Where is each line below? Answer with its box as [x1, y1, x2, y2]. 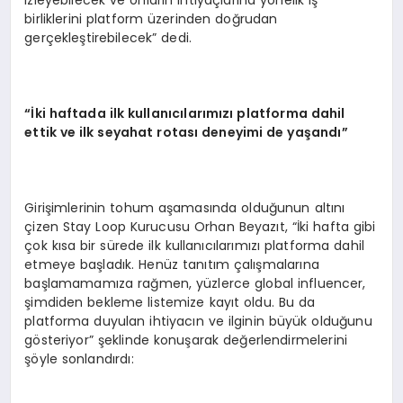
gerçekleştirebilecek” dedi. [24, 28, 193, 47]
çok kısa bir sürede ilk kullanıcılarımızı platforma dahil [24, 236, 365, 255]
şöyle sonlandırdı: [24, 349, 134, 368]
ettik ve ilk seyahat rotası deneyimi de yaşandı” [24, 122, 348, 141]
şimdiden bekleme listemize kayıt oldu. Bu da [24, 292, 316, 311]
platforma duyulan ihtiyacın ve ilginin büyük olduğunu [24, 311, 372, 330]
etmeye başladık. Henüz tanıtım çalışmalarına [24, 255, 319, 273]
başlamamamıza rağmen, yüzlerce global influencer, [24, 273, 366, 292]
